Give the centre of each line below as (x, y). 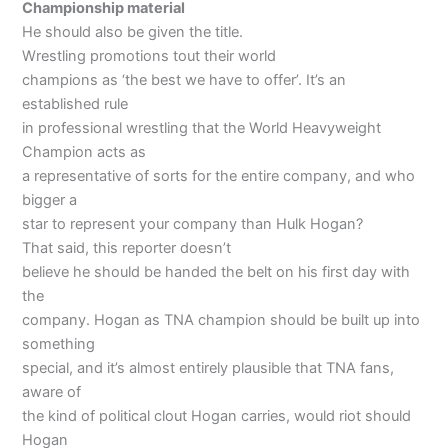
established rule (75, 104)
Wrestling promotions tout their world (149, 56)
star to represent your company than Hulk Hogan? (193, 224)
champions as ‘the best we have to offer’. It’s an (184, 80)
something (59, 344)
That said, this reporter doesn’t (127, 248)
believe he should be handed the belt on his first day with (216, 272)
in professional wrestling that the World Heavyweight (202, 128)
